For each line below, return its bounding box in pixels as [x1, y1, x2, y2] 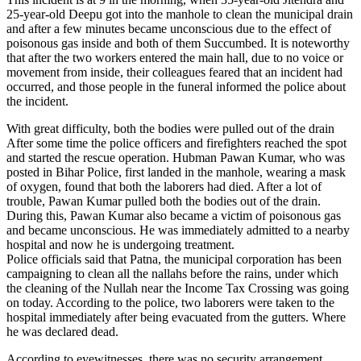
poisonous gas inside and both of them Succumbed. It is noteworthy [6, 35, 350, 50]
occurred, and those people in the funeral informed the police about [6, 79, 346, 93]
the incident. [6, 93, 68, 108]
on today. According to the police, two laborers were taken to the [6, 295, 334, 309]
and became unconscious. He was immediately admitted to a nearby [6, 222, 350, 237]
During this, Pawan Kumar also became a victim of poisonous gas [6, 208, 341, 222]
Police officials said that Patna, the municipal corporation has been [6, 251, 342, 266]
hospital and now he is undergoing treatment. [6, 237, 234, 251]
